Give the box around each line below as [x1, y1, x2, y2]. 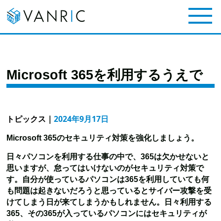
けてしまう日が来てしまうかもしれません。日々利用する [6, 198, 212, 206]
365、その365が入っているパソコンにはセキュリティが [6, 209, 207, 218]
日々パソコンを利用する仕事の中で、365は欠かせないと [6, 152, 210, 161]
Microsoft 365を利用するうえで [6, 68, 203, 82]
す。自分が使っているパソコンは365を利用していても [6, 175, 202, 184]
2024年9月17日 [54, 113, 109, 124]
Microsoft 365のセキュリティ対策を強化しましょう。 [6, 134, 199, 142]
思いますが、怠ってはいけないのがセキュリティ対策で [6, 164, 204, 172]
